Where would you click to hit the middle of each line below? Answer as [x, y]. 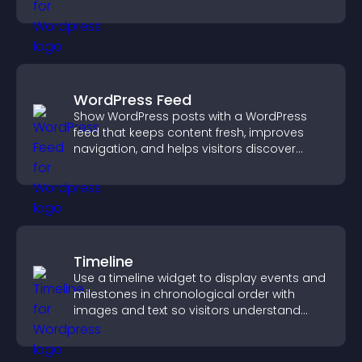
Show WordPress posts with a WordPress [190, 116]
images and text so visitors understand [187, 310]
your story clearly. [124, 326]
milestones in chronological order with [184, 294]
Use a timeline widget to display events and [200, 278]
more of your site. [124, 165]
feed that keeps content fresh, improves [189, 133]
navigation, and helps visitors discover [185, 149]
